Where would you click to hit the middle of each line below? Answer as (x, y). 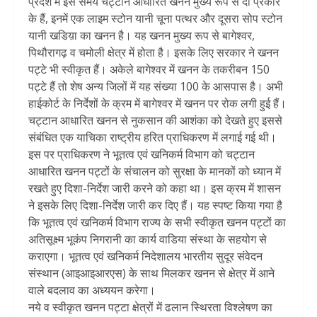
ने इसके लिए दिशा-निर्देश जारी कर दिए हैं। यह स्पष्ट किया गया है (155, 206)
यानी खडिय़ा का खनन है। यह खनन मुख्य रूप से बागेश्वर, (142, 36)
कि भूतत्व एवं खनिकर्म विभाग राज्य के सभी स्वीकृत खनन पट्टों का (157, 223)
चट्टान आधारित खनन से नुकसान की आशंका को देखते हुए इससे (155, 121)
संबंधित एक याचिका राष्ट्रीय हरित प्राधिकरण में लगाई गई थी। (152, 138)
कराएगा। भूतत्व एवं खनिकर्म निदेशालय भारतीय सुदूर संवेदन (145, 257)
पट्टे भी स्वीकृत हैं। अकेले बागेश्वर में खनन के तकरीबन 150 (149, 70)
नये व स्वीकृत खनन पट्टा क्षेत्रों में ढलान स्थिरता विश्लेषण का (150, 307)
